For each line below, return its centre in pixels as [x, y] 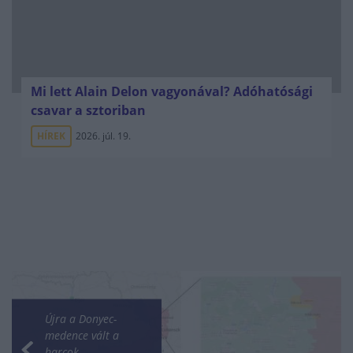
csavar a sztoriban [88, 110]
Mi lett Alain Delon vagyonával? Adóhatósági [172, 91]
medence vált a [82, 334]
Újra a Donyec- [81, 318]
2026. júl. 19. [103, 136]
